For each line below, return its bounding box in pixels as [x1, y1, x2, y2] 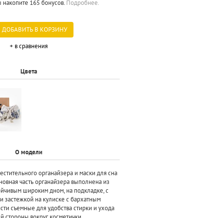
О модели [15, 147, 42, 156]
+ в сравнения [9, 42, 48, 50]
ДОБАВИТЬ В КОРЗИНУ [2, 25, 68, 34]
